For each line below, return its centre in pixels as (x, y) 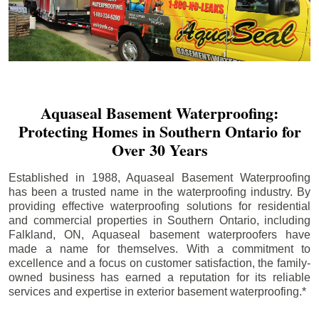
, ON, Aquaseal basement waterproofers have (182, 234)
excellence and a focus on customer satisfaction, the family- (159, 263)
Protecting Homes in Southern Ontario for (159, 131)
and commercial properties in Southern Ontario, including (159, 220)
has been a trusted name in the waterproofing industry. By (159, 192)
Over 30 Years (159, 150)
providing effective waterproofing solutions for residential (159, 206)
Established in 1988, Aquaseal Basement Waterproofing (159, 177)
